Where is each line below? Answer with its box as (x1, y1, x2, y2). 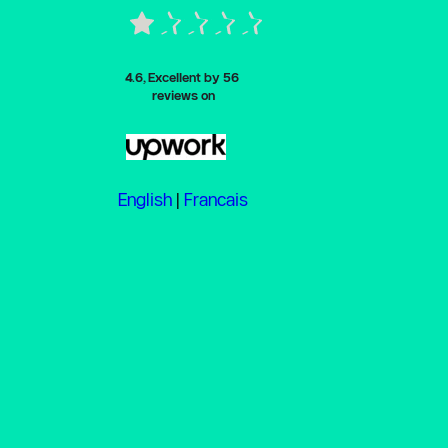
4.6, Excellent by (124, 70, 220, 85)
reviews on (151, 88, 215, 103)
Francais (184, 190, 249, 210)
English (118, 190, 173, 210)
